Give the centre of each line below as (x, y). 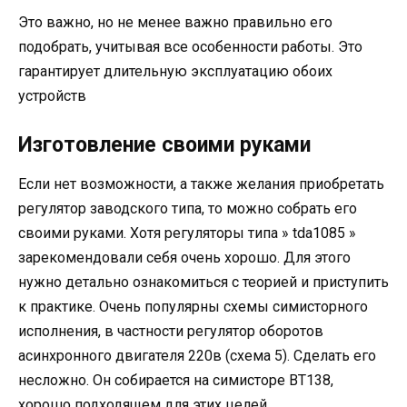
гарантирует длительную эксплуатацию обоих (175, 72)
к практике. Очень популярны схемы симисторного (193, 307)
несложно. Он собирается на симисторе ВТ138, (176, 381)
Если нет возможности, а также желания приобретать (201, 184)
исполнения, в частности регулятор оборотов (171, 332)
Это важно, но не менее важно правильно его (175, 23)
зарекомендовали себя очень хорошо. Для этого (184, 258)
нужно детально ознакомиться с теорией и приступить (203, 283)
